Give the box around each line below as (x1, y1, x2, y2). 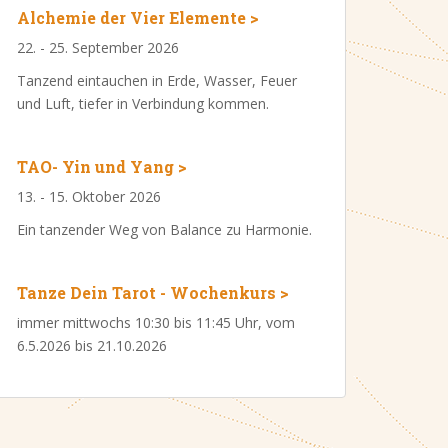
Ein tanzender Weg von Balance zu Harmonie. (17, 220, 312, 240)
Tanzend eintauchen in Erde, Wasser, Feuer (17, 71, 297, 91)
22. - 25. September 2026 (17, 38, 179, 58)
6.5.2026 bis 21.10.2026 (17, 336, 167, 356)
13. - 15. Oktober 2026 (17, 187, 161, 207)
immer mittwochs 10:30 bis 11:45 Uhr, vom (17, 313, 295, 333)
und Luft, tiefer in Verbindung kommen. (17, 94, 269, 114)
